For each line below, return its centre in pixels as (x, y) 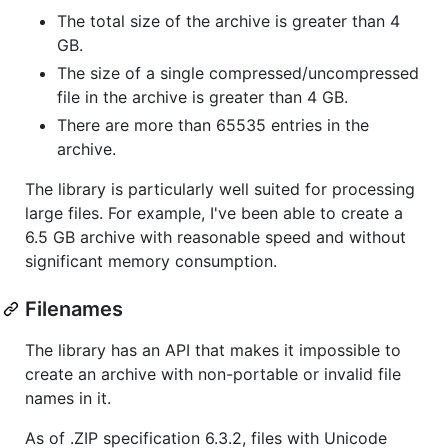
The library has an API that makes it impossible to (213, 349)
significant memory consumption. (151, 260)
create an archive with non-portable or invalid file (213, 373)
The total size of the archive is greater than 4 (228, 20)
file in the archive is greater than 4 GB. (202, 96)
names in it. (68, 397)
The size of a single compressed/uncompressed (238, 72)
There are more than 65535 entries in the (213, 124)
